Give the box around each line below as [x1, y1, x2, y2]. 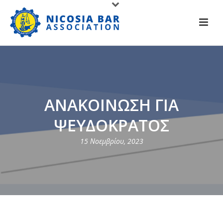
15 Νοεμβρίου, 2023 [80, 136, 143, 146]
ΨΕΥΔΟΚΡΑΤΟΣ [54, 114, 169, 136]
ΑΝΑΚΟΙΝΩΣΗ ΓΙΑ [44, 94, 179, 115]
